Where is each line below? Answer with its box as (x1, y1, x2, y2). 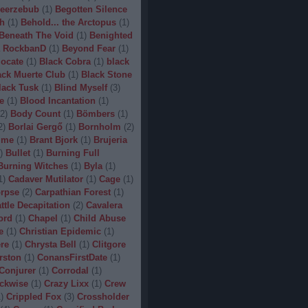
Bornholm (78, 122, 121, 132)
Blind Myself (54, 82, 107, 93)
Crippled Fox (5, 291, 61, 302)
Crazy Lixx (43, 278, 89, 289)
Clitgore (91, 239, 126, 250)
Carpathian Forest (34, 187, 111, 197)
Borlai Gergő (8, 122, 63, 132)
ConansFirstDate (36, 252, 107, 263)
